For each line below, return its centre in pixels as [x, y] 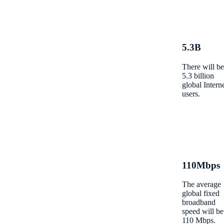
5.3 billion [198, 75]
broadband [198, 202]
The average [201, 184]
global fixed [200, 193]
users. [191, 93]
